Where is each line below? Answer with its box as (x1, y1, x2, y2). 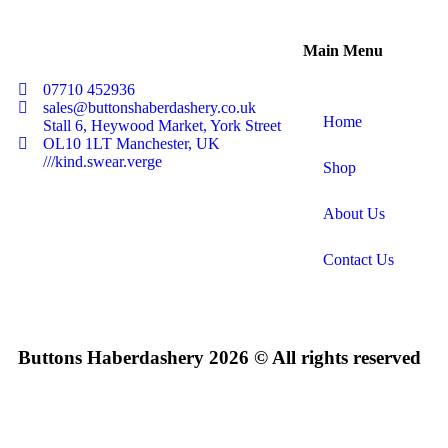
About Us (323, 204, 385, 222)
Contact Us (323, 250, 394, 268)
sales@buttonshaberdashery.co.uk (43, 98, 256, 116)
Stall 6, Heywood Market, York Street (43, 116, 281, 134)
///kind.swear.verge (43, 152, 162, 170)
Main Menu (303, 41, 383, 59)
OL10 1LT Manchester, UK (43, 134, 220, 152)
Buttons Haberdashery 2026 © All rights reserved (18, 346, 421, 368)
